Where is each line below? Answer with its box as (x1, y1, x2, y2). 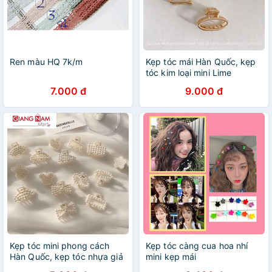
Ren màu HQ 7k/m (10, 56, 83, 67)
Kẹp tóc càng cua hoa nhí (146, 240, 248, 251)
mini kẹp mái (146, 251, 197, 262)
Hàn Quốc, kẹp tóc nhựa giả (10, 251, 123, 262)
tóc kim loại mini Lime (146, 67, 232, 78)
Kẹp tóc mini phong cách (10, 240, 110, 251)
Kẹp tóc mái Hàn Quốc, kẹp (146, 56, 256, 67)
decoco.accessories (146, 78, 226, 89)
